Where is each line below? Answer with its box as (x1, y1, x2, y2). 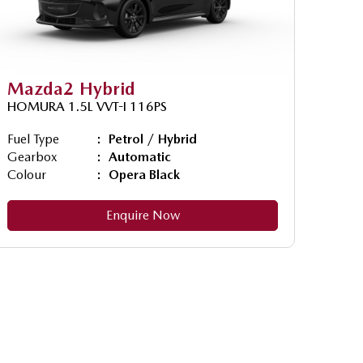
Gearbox (7, 148, 58, 164)
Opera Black (109, 166, 180, 182)
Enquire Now (105, 207, 180, 223)
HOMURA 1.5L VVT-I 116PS (7, 98, 167, 114)
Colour (7, 166, 46, 182)
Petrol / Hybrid (109, 130, 197, 147)
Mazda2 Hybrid (7, 77, 135, 99)
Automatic (109, 148, 171, 164)
